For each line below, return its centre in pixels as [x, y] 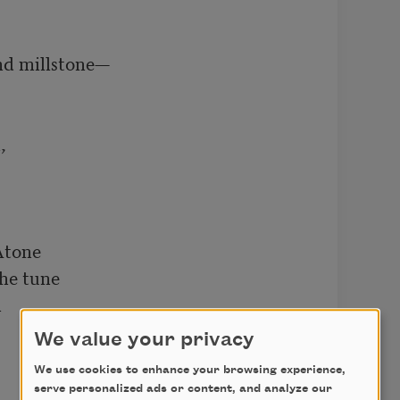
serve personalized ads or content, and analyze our [183, 389]
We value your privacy [144, 340]
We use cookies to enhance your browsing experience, [190, 370]
